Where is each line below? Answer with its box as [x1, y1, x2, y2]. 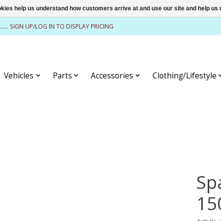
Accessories [91, 70, 134, 81]
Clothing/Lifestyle [152, 70, 217, 81]
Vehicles [4, 70, 34, 81]
